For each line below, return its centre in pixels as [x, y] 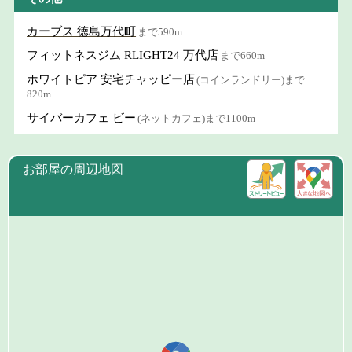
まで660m [243, 56]
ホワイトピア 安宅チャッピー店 [111, 79]
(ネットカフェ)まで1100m [197, 118]
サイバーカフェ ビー [82, 117]
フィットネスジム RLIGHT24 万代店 [123, 55]
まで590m [160, 31]
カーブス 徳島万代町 [82, 31]
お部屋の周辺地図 [73, 170]
